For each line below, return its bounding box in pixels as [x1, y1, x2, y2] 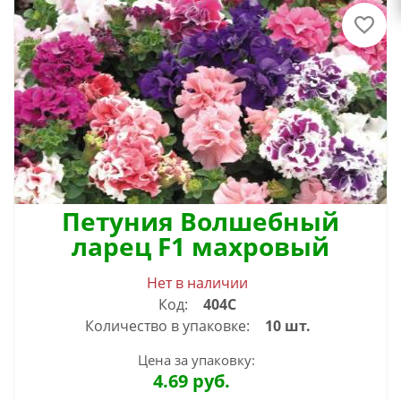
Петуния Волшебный [62, 204, 339, 239]
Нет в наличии [147, 273, 248, 294]
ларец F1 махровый [72, 229, 329, 264]
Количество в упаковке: [84, 316, 250, 337]
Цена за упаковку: [137, 351, 255, 370]
